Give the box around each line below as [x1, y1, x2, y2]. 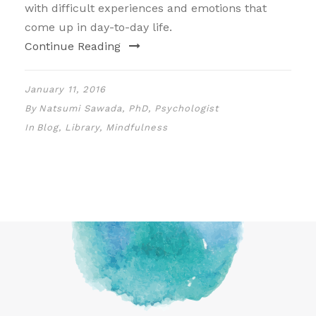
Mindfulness [106, 121, 168, 133]
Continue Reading [25, 39, 121, 53]
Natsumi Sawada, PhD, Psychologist [39, 102, 219, 114]
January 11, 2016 [25, 83, 106, 95]
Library [65, 121, 99, 133]
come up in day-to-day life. [25, 20, 172, 34]
